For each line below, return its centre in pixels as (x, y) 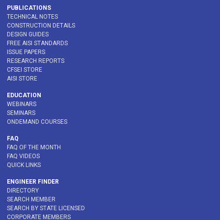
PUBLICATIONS (29, 8)
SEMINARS (21, 113)
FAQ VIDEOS (23, 156)
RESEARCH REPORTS (36, 61)
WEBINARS (22, 104)
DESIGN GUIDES (28, 35)
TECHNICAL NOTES (32, 17)
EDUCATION (24, 96)
